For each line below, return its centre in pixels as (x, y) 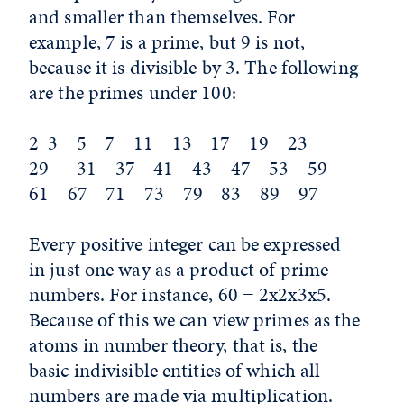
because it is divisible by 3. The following (193, 68)
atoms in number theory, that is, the (174, 345)
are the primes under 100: (133, 93)
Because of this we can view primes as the (195, 320)
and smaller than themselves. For (162, 17)
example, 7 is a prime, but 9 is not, (167, 42)
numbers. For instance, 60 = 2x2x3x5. (180, 295)
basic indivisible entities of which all (175, 371)
